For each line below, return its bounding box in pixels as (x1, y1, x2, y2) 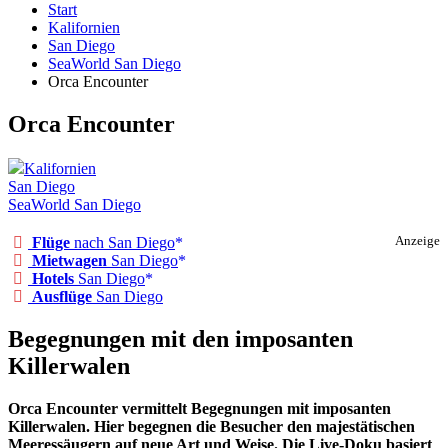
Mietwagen (32, 252, 107, 270)
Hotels (32, 270, 74, 288)
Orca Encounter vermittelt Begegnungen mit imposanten (8, 400, 391, 418)
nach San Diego (70, 234, 175, 252)
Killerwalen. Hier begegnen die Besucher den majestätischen (8, 418, 415, 436)
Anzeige (395, 234, 440, 249)
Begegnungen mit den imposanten (8, 326, 353, 353)
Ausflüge (32, 288, 92, 306)
